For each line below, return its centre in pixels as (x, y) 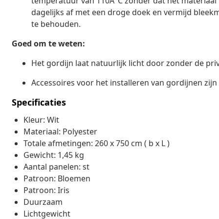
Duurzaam (43, 202)
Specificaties (39, 102)
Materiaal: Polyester (60, 131)
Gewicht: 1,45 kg (54, 155)
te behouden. (56, 24)
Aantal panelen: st (56, 166)
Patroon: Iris (46, 190)
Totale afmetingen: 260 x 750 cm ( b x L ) (97, 143)
